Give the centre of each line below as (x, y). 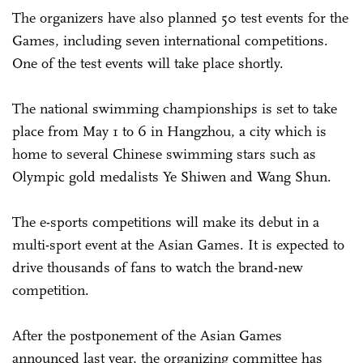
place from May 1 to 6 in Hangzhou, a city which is (169, 131)
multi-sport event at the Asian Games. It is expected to (178, 244)
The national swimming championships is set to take (175, 108)
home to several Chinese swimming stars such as (164, 154)
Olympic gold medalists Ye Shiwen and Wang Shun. (172, 176)
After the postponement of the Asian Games (147, 335)
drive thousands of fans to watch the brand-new (158, 267)
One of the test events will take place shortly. (150, 63)
